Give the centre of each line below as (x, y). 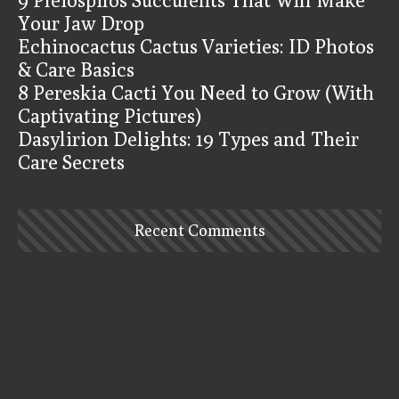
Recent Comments (199, 230)
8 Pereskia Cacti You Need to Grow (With (196, 92)
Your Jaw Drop (81, 23)
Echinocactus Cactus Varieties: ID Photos (196, 46)
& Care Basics (76, 69)
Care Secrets (71, 162)
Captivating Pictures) (110, 115)
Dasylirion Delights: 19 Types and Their (188, 138)
